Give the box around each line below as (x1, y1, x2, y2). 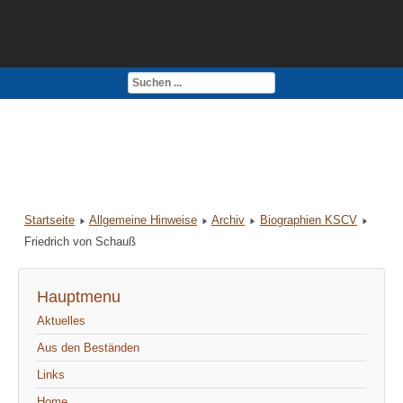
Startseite (24, 213, 75, 228)
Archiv (211, 213, 245, 228)
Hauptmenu (37, 288, 121, 307)
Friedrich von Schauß (24, 235, 136, 249)
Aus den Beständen (37, 341, 139, 355)
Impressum (94, 79, 153, 94)
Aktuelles (37, 314, 85, 328)
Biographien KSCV (260, 213, 357, 228)
